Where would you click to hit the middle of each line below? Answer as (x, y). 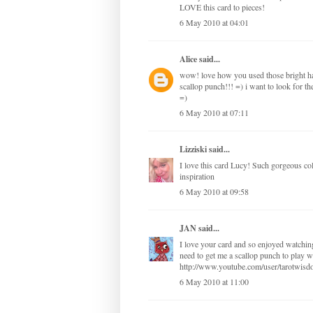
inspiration (197, 176)
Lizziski (193, 150)
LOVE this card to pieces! (222, 7)
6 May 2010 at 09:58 (214, 192)
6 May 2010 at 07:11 (214, 113)
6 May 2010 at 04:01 (214, 23)
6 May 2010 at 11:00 (214, 282)
